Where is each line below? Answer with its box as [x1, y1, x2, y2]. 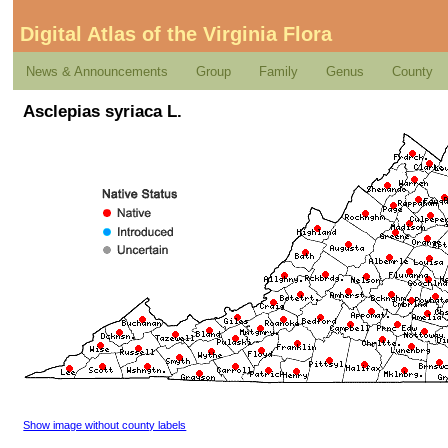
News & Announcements [26, 63, 169, 79]
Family [259, 63, 299, 79]
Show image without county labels [23, 418, 187, 431]
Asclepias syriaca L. [23, 100, 183, 121]
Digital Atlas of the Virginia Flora [19, 23, 332, 46]
